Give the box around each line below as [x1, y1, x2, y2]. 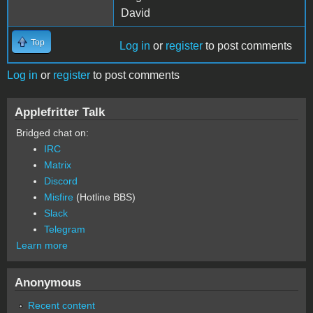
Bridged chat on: [16, 126, 89, 138]
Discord [44, 175, 78, 187]
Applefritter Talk [15, 104, 105, 119]
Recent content [28, 299, 96, 311]
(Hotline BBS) [73, 191, 136, 203]
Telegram [44, 223, 85, 235]
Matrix [44, 159, 71, 170]
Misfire [44, 191, 73, 203]
